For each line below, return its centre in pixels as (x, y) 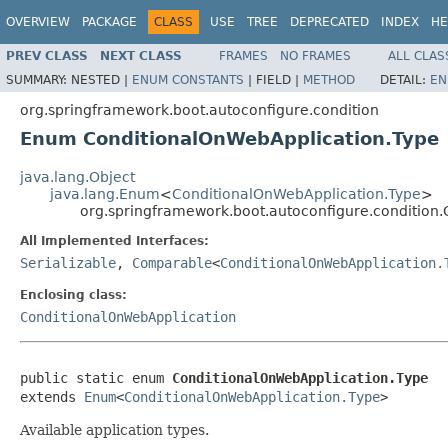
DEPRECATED (329, 22)
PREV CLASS (47, 55)
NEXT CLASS (141, 55)
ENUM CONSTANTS (188, 79)
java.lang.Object (77, 176)
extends (52, 396)
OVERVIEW (38, 22)
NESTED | (101, 79)
